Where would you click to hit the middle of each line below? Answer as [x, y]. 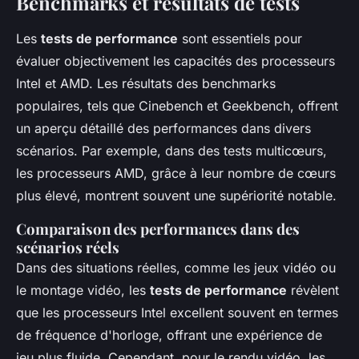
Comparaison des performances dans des [158, 229]
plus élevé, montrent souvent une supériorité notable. [176, 196]
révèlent [313, 290]
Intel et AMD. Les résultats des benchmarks [146, 83]
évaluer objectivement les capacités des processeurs [175, 61]
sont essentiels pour [240, 38]
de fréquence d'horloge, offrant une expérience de [169, 335]
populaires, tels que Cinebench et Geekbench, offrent [177, 106]
